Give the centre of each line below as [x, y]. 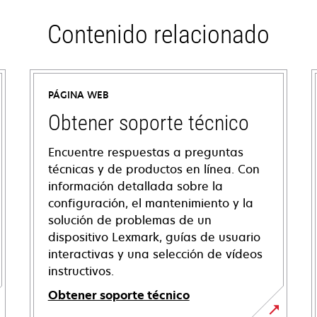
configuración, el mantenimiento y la [150, 203]
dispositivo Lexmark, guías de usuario [154, 237]
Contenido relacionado [158, 35]
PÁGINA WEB [78, 95]
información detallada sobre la [135, 186]
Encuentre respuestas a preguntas [145, 152]
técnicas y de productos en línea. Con [154, 169]
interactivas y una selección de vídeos [155, 254]
